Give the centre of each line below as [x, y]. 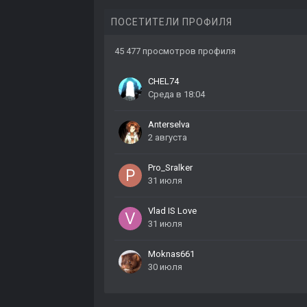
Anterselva [169, 125]
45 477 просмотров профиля [175, 51]
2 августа [168, 138]
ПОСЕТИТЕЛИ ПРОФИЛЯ [172, 22]
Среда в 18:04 [176, 95]
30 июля [165, 267]
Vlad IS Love [172, 211]
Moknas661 [171, 254]
